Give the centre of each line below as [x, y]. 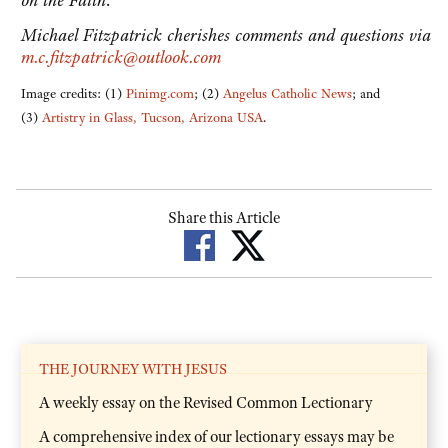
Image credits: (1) [73, 94]
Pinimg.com [160, 94]
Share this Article [224, 218]
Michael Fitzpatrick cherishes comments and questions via [226, 35]
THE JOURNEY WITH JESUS [133, 368]
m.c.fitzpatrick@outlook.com [121, 57]
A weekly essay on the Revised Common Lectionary [206, 402]
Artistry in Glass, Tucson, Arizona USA [152, 118]
